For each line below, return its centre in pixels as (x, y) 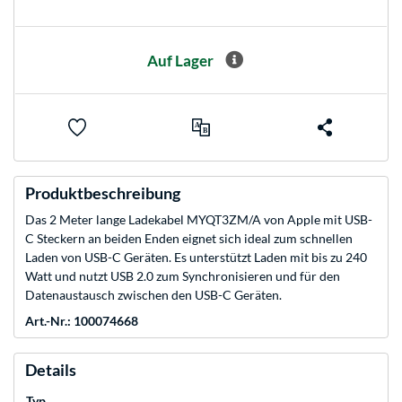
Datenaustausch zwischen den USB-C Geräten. (153, 295)
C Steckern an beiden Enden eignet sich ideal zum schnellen (189, 239)
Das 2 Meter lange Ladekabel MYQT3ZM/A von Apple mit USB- (199, 220)
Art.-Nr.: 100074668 (82, 321)
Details (51, 370)
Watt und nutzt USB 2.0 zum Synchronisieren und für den (183, 276)
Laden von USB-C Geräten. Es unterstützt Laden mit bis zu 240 (196, 258)
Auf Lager (180, 60)
